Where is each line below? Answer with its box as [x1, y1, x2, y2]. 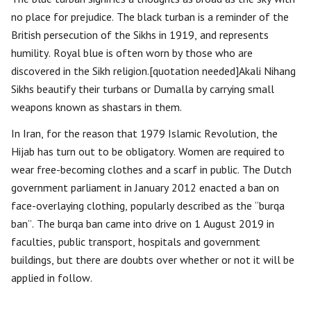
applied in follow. [11, 271, 92, 285]
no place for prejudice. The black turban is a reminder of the [11, 10, 289, 24]
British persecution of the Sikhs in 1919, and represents [11, 28, 269, 42]
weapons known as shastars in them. [11, 100, 182, 114]
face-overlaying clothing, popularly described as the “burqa [11, 199, 285, 212]
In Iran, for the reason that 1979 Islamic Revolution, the [11, 126, 278, 140]
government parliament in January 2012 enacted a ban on [11, 180, 279, 194]
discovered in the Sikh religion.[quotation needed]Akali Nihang [11, 64, 296, 78]
